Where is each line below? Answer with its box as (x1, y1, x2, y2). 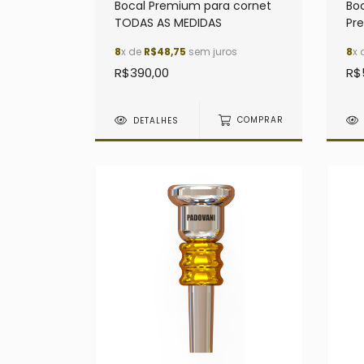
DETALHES (133, 114, 180, 127)
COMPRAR (236, 114, 284, 127)
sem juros (186, 44, 237, 58)
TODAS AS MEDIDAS (115, 14, 222, 31)
